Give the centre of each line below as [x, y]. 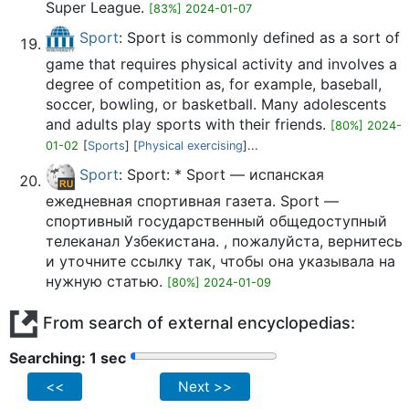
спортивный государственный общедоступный [216, 221]
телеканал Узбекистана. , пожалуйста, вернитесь [224, 241]
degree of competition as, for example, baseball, [214, 84]
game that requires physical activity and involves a [221, 64]
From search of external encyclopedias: [197, 322]
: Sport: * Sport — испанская [221, 175]
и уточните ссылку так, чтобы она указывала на [220, 261]
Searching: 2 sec [68, 358]
